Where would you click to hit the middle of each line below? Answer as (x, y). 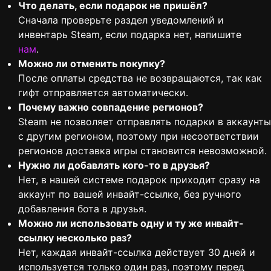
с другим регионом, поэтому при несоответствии (139, 136)
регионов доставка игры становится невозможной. (142, 151)
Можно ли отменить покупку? (92, 64)
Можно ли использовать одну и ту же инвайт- (131, 224)
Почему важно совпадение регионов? (111, 107)
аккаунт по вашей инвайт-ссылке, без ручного (130, 194)
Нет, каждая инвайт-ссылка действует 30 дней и (137, 253)
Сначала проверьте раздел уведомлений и (121, 20)
